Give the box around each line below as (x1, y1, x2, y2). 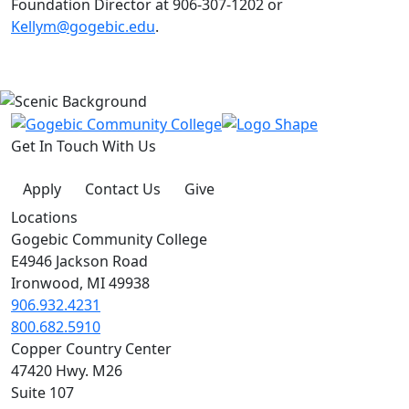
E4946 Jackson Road (11, 251, 148, 272)
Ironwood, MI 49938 (11, 273, 150, 294)
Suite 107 (11, 383, 74, 404)
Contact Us (85, 179, 161, 200)
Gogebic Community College (11, 229, 207, 250)
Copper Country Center (11, 339, 172, 360)
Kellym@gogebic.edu (11, 16, 155, 37)
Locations (11, 207, 78, 228)
